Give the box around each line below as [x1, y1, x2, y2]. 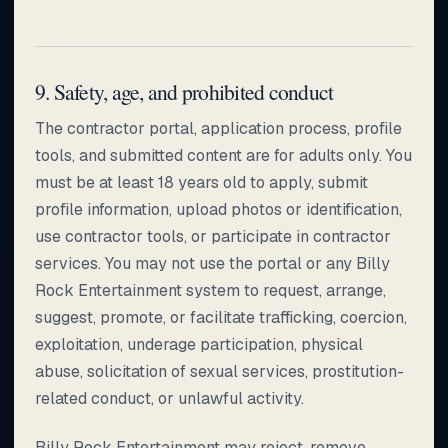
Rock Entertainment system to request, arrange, [35, 279, 386, 301]
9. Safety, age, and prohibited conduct [35, 76, 334, 106]
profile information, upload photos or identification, [35, 198, 402, 220]
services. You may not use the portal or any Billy [35, 252, 390, 274]
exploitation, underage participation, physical [35, 333, 363, 355]
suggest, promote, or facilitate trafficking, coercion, [35, 306, 407, 328]
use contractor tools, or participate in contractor [35, 225, 391, 247]
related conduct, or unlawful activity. [35, 387, 304, 409]
